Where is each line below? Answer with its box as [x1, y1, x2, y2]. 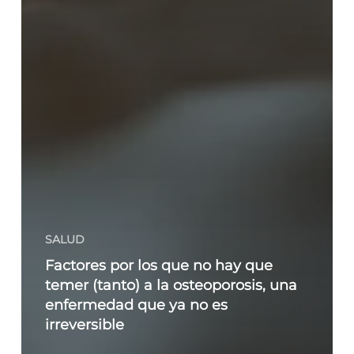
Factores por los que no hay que [44, 257, 273, 274]
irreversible [44, 316, 124, 333]
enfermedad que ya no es [44, 296, 228, 314]
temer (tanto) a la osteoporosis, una [44, 277, 297, 294]
